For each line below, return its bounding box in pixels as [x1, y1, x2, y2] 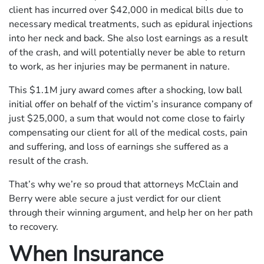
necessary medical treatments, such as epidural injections [9, 17, 253, 31]
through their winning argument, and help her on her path [9, 206, 253, 219]
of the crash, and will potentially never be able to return [9, 45, 245, 59]
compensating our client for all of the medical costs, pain [9, 126, 247, 139]
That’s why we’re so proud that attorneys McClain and [9, 177, 238, 191]
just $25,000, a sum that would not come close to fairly [9, 111, 245, 125]
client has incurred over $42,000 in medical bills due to [9, 3, 243, 16]
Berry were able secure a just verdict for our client [9, 192, 221, 205]
